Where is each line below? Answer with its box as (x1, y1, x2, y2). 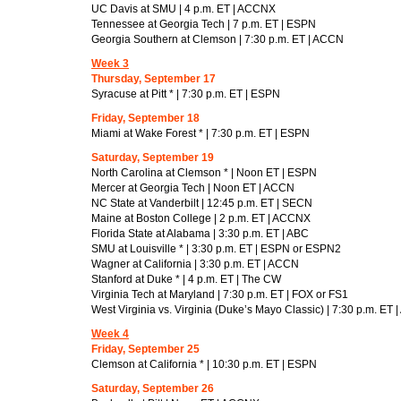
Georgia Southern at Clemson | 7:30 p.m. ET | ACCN (91, 32, 344, 46)
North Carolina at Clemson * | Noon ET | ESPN (91, 166, 317, 179)
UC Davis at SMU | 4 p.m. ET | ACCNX (91, 2, 276, 15)
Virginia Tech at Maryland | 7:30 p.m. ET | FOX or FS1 (91, 287, 348, 301)
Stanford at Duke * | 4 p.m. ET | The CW (91, 272, 281, 286)
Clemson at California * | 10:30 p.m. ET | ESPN (91, 357, 317, 371)
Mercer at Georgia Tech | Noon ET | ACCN (91, 181, 294, 194)
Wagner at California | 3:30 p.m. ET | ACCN (91, 257, 299, 270)
